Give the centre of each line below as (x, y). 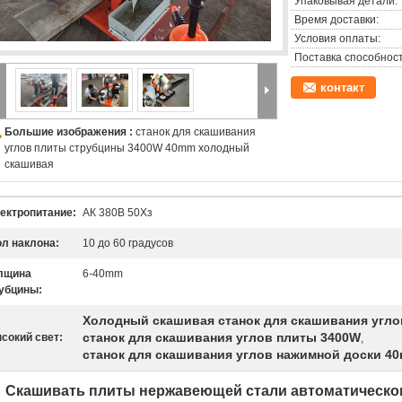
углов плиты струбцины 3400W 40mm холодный (127, 148)
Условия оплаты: (337, 39)
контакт (342, 87)
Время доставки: (336, 20)
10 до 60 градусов (128, 243)
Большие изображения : (70, 132)
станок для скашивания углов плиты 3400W (222, 337)
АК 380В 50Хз (118, 213)
